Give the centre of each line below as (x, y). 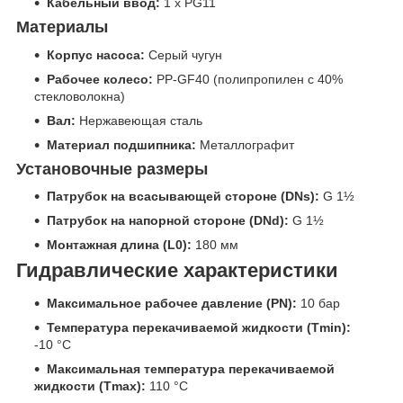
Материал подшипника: (121, 144)
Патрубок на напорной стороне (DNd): (168, 221)
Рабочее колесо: (100, 79)
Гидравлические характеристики (177, 271)
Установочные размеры (112, 169)
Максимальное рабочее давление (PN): (172, 303)
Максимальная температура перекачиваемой (191, 368)
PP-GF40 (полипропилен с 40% (248, 79)
